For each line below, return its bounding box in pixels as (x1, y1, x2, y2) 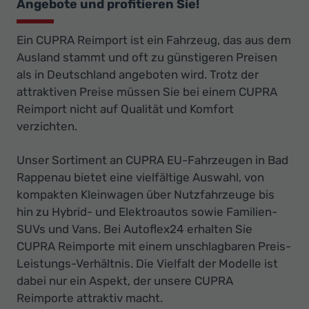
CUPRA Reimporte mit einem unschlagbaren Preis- (17, 239, 291, 253)
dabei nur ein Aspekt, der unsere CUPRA (17, 273, 233, 288)
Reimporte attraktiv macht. (17, 290, 163, 305)
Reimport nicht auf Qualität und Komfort (17, 101, 234, 116)
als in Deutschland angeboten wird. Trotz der (17, 67, 259, 81)
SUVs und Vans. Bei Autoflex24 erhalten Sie (17, 221, 252, 236)
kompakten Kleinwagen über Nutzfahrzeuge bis (17, 187, 275, 201)
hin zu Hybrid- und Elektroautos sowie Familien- (17, 204, 277, 219)
